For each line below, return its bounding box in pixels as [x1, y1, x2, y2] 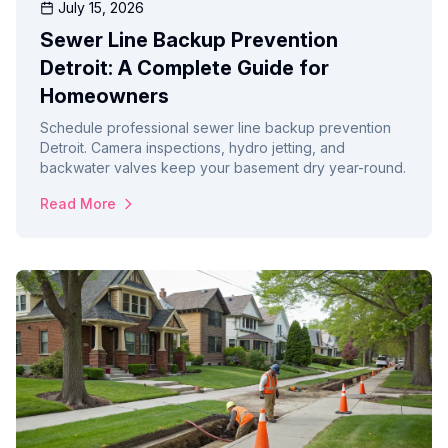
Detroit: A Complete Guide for [40, 56, 329, 81]
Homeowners [40, 84, 169, 109]
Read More [40, 195, 116, 213]
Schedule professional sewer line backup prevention [40, 119, 391, 137]
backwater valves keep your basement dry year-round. [40, 159, 406, 177]
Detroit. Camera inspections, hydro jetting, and [40, 139, 345, 157]
